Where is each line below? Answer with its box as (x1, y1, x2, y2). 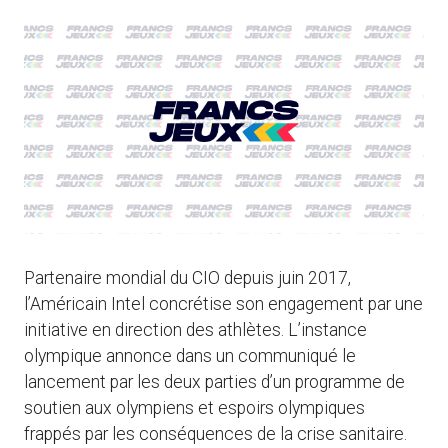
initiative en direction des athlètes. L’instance (24, 320, 367, 341)
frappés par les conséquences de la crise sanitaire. (24, 424, 407, 445)
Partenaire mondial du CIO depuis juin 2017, (24, 268, 351, 289)
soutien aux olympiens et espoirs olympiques (24, 398, 365, 419)
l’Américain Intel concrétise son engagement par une (24, 294, 423, 315)
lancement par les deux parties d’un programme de (24, 372, 405, 393)
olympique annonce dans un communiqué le (24, 346, 356, 367)
